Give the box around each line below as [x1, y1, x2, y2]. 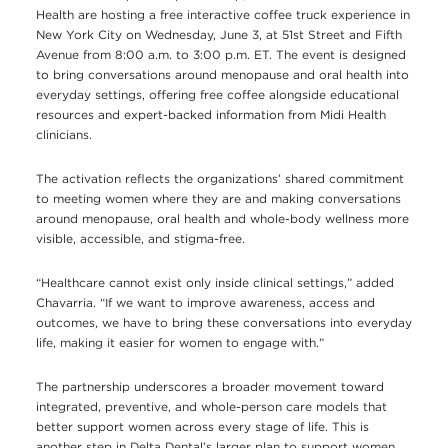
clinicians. [36, 127, 92, 143]
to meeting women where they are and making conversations [36, 191, 401, 207]
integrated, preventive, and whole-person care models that [36, 399, 387, 415]
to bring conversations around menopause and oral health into [36, 67, 409, 83]
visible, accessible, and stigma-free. [36, 231, 245, 247]
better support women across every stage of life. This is [36, 419, 369, 435]
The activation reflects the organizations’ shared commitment [36, 171, 404, 187]
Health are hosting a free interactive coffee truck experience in [36, 7, 410, 23]
